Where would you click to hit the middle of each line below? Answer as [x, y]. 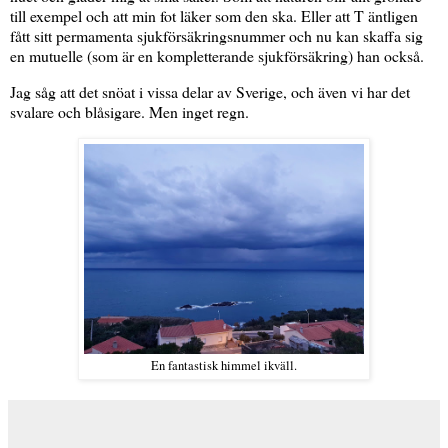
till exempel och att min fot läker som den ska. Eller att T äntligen [214, 15]
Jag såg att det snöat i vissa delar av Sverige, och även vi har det [210, 91]
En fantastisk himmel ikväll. [224, 365]
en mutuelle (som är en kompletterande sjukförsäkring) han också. [217, 55]
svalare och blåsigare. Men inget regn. [129, 111]
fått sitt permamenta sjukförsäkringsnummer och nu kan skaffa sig [216, 35]
